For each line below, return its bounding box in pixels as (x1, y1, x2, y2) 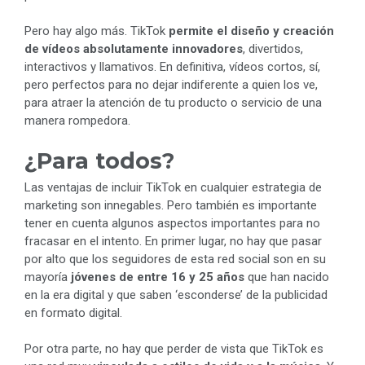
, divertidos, (243, 42, 303, 57)
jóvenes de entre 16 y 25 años (71, 269, 244, 284)
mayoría (24, 269, 71, 284)
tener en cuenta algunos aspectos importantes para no (24, 215, 320, 231)
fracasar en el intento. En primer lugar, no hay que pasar (24, 233, 322, 248)
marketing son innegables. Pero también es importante (24, 197, 317, 213)
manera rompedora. (24, 113, 130, 129)
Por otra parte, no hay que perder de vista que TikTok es (24, 341, 323, 357)
